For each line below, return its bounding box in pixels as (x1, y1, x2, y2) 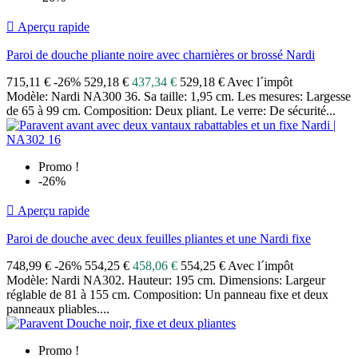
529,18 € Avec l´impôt (180, 75, 292, 89)
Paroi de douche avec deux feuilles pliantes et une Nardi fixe (6, 232, 311, 246)
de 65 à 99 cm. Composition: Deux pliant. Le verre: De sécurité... (6, 104, 336, 118)
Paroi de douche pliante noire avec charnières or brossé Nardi (6, 48, 315, 62)
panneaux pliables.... (6, 302, 109, 316)
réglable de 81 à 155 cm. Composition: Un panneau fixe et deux (6, 288, 328, 302)
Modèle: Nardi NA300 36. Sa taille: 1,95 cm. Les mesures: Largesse (6, 89, 351, 104)
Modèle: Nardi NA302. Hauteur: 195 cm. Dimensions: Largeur (6, 273, 325, 288)
